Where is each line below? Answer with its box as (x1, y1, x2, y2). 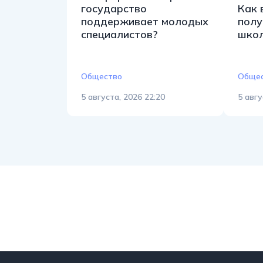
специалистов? (81, 27, 158, 41)
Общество (81, 70, 122, 82)
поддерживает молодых (81, 14, 208, 28)
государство (81, 1, 147, 15)
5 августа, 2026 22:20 (81, 91, 165, 102)
